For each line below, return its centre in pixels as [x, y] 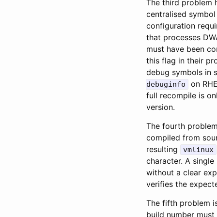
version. [161, 107]
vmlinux [198, 149]
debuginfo [166, 84]
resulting [163, 149]
